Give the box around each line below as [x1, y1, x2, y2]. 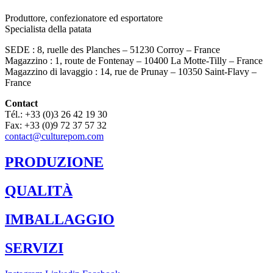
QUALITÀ [5, 183, 73, 199]
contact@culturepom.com [5, 131, 104, 142]
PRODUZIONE [5, 154, 104, 171]
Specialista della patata [5, 24, 91, 35]
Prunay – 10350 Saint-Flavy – [141, 66, 257, 77]
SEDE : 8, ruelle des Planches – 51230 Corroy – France [5, 44, 220, 55]
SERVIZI [5, 239, 63, 256]
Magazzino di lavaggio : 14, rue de [5, 66, 141, 77]
